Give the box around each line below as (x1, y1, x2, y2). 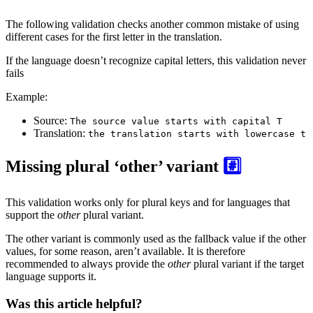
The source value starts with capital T (70, 116, 282, 127)
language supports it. (6, 270, 96, 283)
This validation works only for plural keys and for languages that (6, 196, 290, 209)
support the (6, 209, 57, 221)
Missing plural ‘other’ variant (6, 157, 223, 176)
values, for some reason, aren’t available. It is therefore (6, 245, 245, 258)
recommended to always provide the (6, 258, 168, 270)
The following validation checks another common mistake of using (6, 18, 299, 31)
